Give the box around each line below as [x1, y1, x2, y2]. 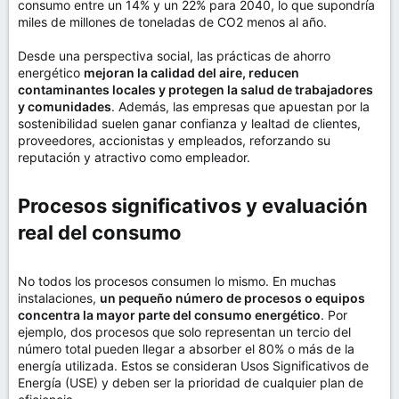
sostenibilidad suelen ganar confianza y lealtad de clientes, [18, 116, 361, 131]
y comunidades [18, 99, 111, 114]
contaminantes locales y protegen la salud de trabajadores [18, 82, 373, 97]
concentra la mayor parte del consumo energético [18, 307, 321, 322]
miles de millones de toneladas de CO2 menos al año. [18, 14, 327, 29]
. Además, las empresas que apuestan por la [111, 99, 370, 114]
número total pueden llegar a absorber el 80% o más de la [18, 341, 354, 356]
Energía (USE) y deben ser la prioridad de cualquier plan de [18, 375, 363, 390]
